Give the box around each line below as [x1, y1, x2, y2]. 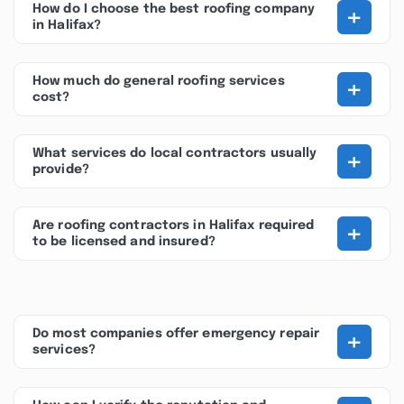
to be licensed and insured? [32, 235, 216, 248]
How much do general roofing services [32, 75, 285, 87]
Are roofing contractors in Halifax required [32, 219, 315, 232]
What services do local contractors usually [32, 147, 317, 160]
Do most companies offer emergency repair [32, 327, 320, 340]
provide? [32, 163, 89, 176]
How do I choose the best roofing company [32, 3, 316, 15]
